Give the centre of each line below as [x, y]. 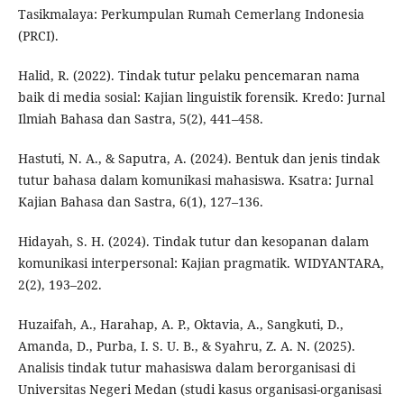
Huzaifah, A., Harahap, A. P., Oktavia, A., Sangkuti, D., [180, 325]
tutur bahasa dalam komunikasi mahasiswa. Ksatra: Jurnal [195, 180]
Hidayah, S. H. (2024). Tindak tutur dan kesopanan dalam [193, 242]
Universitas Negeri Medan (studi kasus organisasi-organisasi [199, 390]
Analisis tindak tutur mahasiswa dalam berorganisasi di [186, 368]
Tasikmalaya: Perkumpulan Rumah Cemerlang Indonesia [191, 14]
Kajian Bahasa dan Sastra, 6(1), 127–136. [140, 202]
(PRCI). [38, 36]
